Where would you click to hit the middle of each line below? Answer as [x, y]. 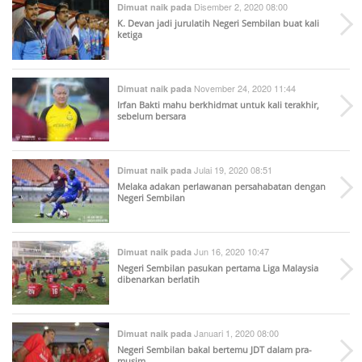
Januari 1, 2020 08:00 [235, 333]
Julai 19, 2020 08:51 [232, 170]
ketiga [130, 34]
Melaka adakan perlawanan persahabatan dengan [221, 186]
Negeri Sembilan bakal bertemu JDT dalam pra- [215, 349]
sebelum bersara [152, 116]
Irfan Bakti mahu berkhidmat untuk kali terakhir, [218, 105]
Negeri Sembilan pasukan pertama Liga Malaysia [218, 268]
